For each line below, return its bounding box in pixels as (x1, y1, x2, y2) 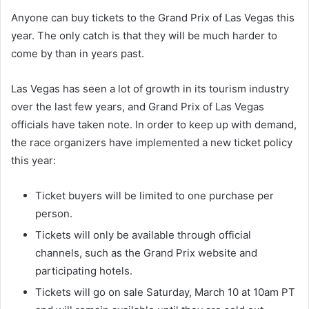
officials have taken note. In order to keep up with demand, (11, 117, 297, 131)
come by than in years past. (11, 46, 144, 60)
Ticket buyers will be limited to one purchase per (35, 188, 274, 202)
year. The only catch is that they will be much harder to (11, 28, 277, 42)
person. (35, 206, 72, 220)
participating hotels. (35, 263, 132, 277)
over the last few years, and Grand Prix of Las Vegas (11, 99, 264, 113)
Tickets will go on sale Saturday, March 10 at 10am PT (35, 285, 295, 299)
